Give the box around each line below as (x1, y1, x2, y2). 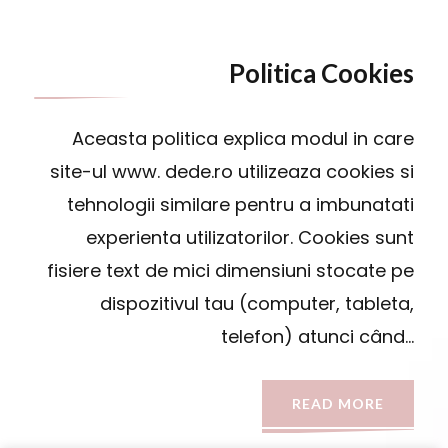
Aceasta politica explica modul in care (71, 125, 414, 151)
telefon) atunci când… (220, 323, 414, 349)
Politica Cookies (228, 57, 414, 88)
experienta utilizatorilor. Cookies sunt (85, 224, 414, 250)
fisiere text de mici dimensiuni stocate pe (46, 257, 414, 283)
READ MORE (291, 394, 384, 412)
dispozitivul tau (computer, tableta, (99, 290, 414, 316)
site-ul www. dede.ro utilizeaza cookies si (49, 158, 414, 184)
